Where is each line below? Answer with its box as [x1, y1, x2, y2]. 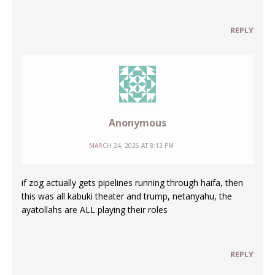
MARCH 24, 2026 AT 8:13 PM [89, 141, 174, 150]
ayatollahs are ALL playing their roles [21, 203, 168, 215]
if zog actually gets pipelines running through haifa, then [21, 176, 243, 188]
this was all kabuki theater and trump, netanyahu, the [21, 190, 232, 202]
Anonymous [109, 115, 166, 130]
